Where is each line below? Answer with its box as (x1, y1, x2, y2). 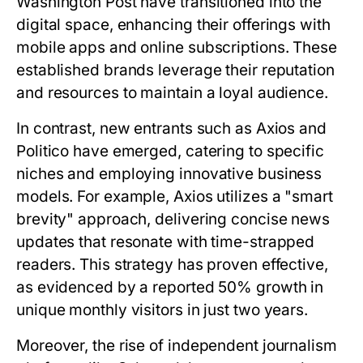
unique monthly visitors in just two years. (16, 301, 309, 319)
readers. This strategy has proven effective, (16, 255, 328, 274)
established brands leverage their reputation (16, 61, 335, 79)
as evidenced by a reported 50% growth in (16, 278, 324, 297)
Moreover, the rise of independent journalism (16, 336, 337, 355)
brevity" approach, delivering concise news (16, 210, 331, 228)
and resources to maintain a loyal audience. (16, 83, 328, 102)
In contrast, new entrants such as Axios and (16, 119, 327, 138)
